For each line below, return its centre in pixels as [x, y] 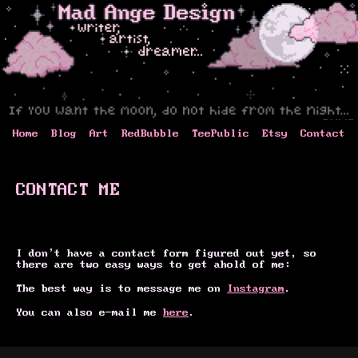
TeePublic [221, 133]
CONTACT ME [68, 190]
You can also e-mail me [89, 312]
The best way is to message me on [121, 288]
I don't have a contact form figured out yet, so [166, 253]
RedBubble [150, 133]
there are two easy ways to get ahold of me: [153, 264]
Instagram [256, 288]
